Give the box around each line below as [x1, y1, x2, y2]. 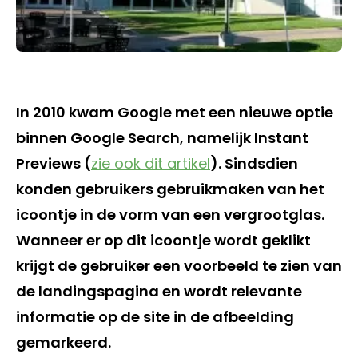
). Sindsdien [210, 153, 298, 173]
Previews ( [16, 153, 91, 173]
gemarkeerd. [16, 332, 111, 352]
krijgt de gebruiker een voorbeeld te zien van [16, 255, 342, 276]
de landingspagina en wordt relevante [16, 280, 302, 301]
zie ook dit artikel [91, 153, 210, 173]
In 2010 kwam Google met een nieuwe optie [16, 101, 333, 122]
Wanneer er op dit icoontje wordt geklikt [16, 229, 311, 250]
